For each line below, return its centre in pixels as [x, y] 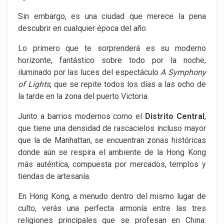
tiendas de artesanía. [54, 176]
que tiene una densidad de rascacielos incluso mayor [112, 128]
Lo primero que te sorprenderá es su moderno [112, 48]
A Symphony [183, 72]
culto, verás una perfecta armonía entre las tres [112, 208]
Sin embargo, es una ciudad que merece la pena [112, 16]
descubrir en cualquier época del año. [83, 28]
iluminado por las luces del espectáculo [89, 72]
